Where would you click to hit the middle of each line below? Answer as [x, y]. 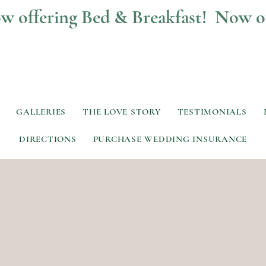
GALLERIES [41, 111]
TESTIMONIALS [212, 111]
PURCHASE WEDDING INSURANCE [170, 139]
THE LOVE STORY [122, 111]
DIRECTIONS [48, 139]
